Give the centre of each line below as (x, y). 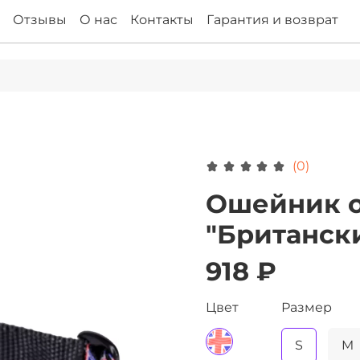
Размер (307, 307)
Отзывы (40, 20)
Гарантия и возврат (272, 20)
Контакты (162, 20)
